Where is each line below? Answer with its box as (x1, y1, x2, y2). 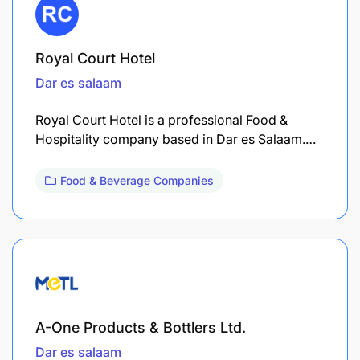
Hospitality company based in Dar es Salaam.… (35, 130, 316, 147)
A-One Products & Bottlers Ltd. (35, 318, 246, 336)
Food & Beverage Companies (60, 173, 214, 187)
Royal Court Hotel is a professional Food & (35, 111, 288, 128)
